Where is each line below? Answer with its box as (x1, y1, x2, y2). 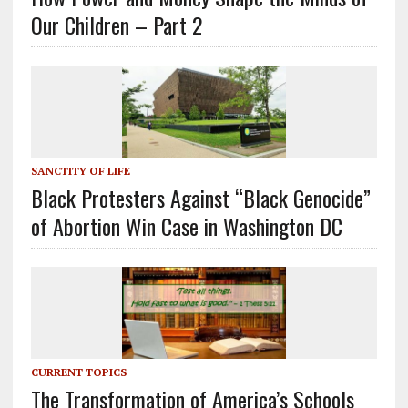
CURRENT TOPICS (30, 365, 127, 380)
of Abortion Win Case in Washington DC (30, 209, 342, 243)
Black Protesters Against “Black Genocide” (30, 181, 371, 215)
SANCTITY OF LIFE (30, 164, 130, 178)
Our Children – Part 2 (30, 7, 202, 41)
